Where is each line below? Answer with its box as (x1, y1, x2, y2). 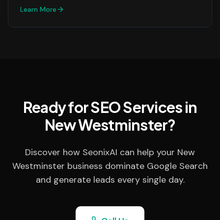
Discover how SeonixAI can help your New (25, 146, 195, 158)
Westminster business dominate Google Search (12, 160, 208, 172)
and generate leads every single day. (35, 174, 185, 186)
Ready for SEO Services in (23, 98, 197, 116)
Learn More (20, 5, 56, 14)
